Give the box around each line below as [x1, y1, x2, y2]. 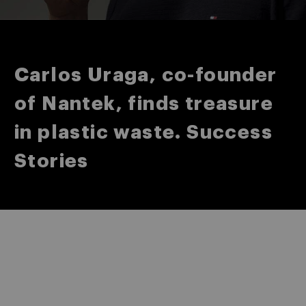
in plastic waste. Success [14, 123, 273, 142]
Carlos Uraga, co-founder [14, 66, 277, 85]
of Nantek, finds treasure [14, 94, 273, 113]
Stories [14, 152, 89, 171]
